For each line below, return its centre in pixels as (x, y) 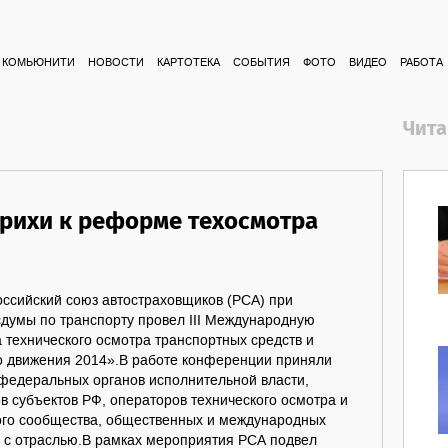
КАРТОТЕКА (188, 63)
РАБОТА (421, 63)
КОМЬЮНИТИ (38, 63)
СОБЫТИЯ (261, 63)
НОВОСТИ (116, 63)
